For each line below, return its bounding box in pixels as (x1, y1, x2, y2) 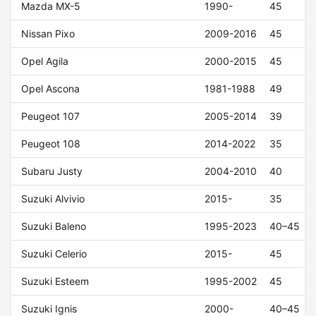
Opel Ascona (21, 83, 80, 95)
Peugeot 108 (21, 138, 81, 150)
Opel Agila (21, 55, 69, 68)
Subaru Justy (21, 165, 83, 178)
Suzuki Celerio (21, 248, 87, 260)
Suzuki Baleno (21, 220, 87, 233)
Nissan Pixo (21, 28, 75, 40)
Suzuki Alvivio (21, 193, 85, 205)
